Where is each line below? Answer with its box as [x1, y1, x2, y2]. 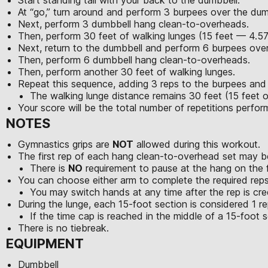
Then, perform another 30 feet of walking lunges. [18, 65, 235, 78]
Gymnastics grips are [18, 138, 112, 150]
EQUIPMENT [6, 235, 84, 251]
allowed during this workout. [133, 138, 260, 150]
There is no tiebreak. [18, 221, 109, 234]
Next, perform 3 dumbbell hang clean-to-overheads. [18, 17, 249, 30]
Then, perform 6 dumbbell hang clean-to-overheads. [18, 53, 250, 66]
